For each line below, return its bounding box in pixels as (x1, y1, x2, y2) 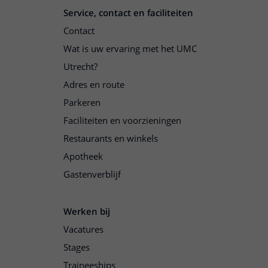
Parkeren (63, 96, 100, 109)
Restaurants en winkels (63, 132, 158, 145)
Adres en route (63, 78, 124, 91)
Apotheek (63, 150, 103, 163)
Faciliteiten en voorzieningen (63, 114, 181, 127)
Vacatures (63, 223, 103, 236)
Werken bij (63, 205, 110, 218)
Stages (63, 241, 90, 254)
